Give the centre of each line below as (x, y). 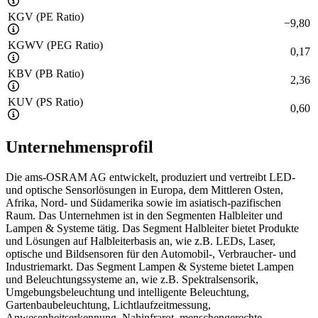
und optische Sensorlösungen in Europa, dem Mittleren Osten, (144, 190)
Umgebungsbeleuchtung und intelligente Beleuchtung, (127, 292)
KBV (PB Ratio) (46, 74)
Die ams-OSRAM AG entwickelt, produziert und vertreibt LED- (150, 177)
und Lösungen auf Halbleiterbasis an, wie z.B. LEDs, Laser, (141, 241)
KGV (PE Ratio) (46, 17)
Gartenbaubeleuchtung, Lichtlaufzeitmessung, (108, 305)
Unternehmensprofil (79, 147)
